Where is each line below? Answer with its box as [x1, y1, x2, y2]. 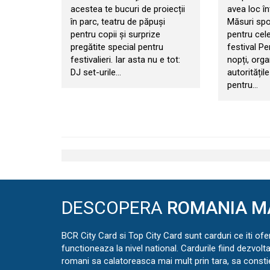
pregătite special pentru [71, 41, 163, 52]
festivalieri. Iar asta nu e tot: [71, 54, 180, 65]
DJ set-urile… [71, 66, 121, 78]
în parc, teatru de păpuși [71, 16, 165, 27]
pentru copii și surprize [71, 28, 160, 40]
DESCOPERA [61, 196, 167, 218]
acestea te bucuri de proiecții [71, 3, 185, 14]
